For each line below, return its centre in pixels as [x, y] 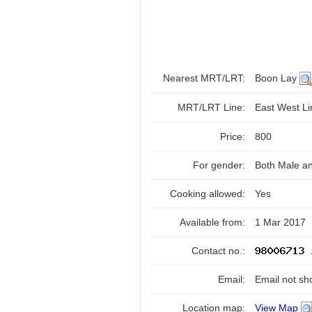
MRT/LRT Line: [213, 107]
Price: [234, 136]
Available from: [214, 222]
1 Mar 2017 [280, 222]
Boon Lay [277, 78]
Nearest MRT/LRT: [205, 78]
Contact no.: [220, 251]
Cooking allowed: [209, 194]
